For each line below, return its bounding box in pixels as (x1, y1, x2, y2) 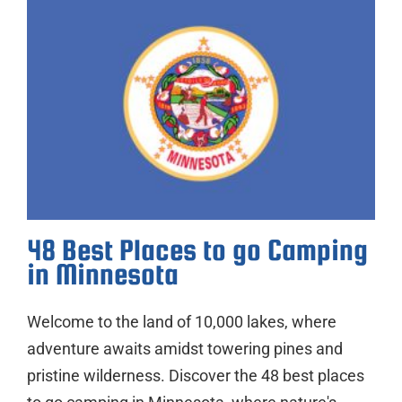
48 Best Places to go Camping (27, 232, 368, 267)
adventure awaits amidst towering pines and (27, 338, 343, 358)
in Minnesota (27, 257, 179, 291)
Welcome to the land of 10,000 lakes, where (27, 311, 336, 331)
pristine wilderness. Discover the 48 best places (27, 365, 364, 385)
